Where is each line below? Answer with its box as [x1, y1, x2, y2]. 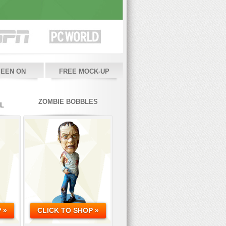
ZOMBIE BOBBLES [38, 98, 98, 105]
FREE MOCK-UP [59, 68, 109, 75]
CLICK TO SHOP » [37, 206, 99, 215]
